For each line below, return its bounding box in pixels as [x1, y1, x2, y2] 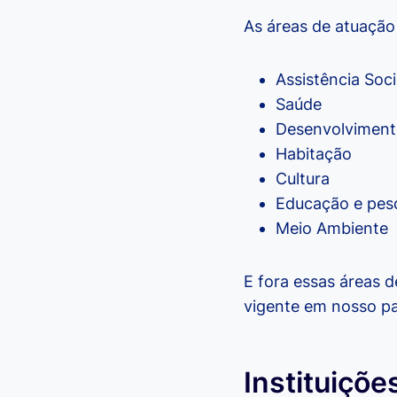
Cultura [276, 168, 330, 188]
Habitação [276, 144, 352, 163]
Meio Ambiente [276, 218, 388, 237]
